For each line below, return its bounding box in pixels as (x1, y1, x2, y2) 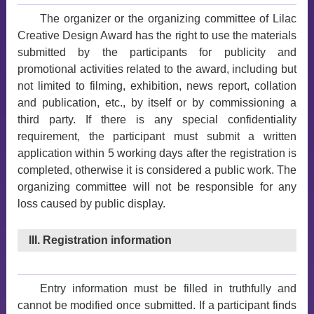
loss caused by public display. (17, 198, 165, 210)
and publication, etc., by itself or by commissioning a (17, 97, 297, 109)
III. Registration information (28, 234, 172, 246)
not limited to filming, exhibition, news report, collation (17, 80, 297, 92)
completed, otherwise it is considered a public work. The (17, 164, 297, 176)
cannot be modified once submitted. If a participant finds (17, 299, 297, 311)
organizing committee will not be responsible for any (17, 181, 297, 193)
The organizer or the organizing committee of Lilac (39, 13, 297, 25)
